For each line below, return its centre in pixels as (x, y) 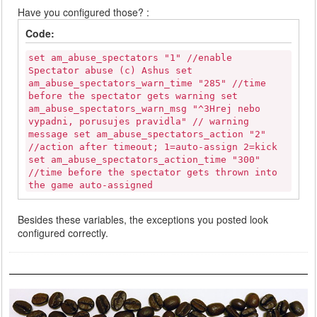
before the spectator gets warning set (133, 96)
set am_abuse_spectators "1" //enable (131, 58)
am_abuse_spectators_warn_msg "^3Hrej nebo (145, 109)
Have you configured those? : (84, 12)
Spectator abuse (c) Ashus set (111, 70)
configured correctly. (63, 233)
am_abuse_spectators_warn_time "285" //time (148, 83)
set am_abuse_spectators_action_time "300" (145, 160)
